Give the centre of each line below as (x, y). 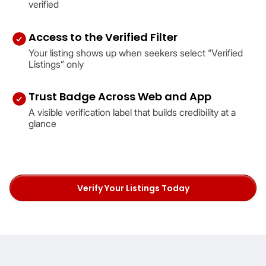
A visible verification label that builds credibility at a (132, 113)
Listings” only (56, 64)
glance (42, 124)
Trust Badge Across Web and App (120, 97)
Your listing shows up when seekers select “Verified (136, 53)
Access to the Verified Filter (103, 37)
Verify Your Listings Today (133, 188)
